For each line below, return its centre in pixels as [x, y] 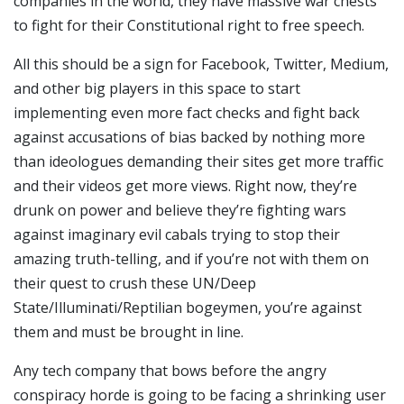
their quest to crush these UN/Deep [135, 284]
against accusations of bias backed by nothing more [189, 138]
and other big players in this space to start [157, 89]
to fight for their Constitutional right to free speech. [189, 26]
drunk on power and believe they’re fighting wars [180, 211]
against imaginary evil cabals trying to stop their [177, 235]
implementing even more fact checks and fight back [187, 113]
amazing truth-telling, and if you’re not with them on [191, 259]
